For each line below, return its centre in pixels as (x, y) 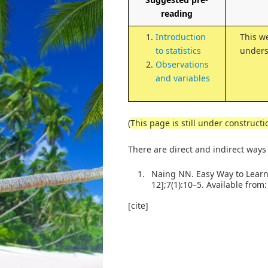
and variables (183, 78)
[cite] (138, 205)
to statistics (178, 50)
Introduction (181, 36)
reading (177, 13)
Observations (182, 64)
